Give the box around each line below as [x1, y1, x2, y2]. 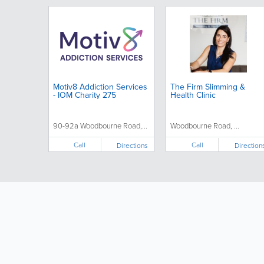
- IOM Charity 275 [52, 89, 116, 101]
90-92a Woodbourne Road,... [52, 120, 147, 131]
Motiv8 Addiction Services [52, 81, 147, 93]
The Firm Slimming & [170, 81, 245, 93]
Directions [117, 140, 148, 150]
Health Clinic [170, 89, 216, 101]
